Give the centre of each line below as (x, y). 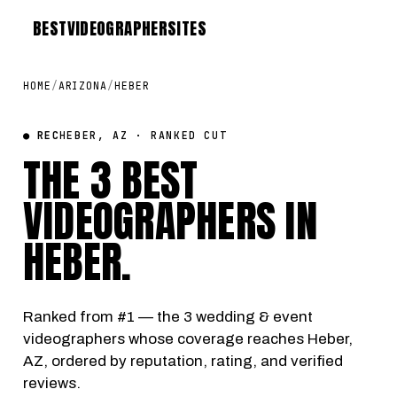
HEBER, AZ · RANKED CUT (143, 135)
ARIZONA (83, 86)
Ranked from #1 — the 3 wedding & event (168, 317)
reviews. (52, 383)
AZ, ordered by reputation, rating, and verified (183, 361)
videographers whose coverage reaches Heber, (188, 339)
